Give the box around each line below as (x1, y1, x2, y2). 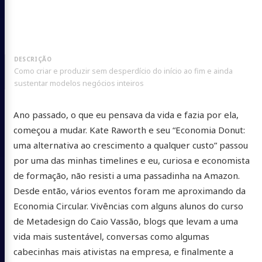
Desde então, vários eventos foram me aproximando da (13, 185, 246, 197)
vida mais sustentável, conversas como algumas (13, 230, 209, 243)
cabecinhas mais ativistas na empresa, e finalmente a (13, 246, 233, 258)
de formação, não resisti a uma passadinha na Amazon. (13, 170, 240, 182)
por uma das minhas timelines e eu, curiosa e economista (13, 154, 250, 167)
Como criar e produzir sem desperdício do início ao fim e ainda (13, 66, 233, 77)
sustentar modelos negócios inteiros (13, 78, 144, 89)
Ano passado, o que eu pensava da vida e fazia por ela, (13, 109, 239, 121)
